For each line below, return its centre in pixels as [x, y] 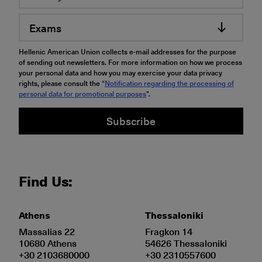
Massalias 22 [47, 231]
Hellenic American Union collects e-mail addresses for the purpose [127, 51]
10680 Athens [48, 243]
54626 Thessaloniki [186, 243]
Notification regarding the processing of [169, 83]
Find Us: [46, 181]
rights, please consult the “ [62, 83]
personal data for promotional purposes [82, 94]
